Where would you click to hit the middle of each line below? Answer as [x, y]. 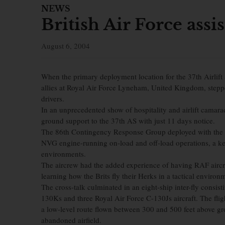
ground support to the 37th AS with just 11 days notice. [128, 121]
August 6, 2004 [66, 46]
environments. [64, 154]
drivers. [53, 98]
